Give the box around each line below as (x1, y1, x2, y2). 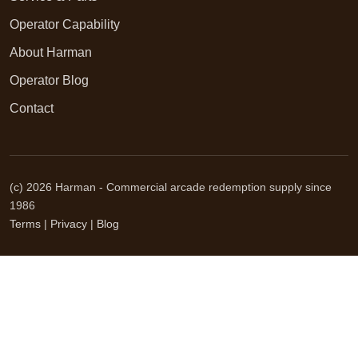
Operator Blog (10, 74, 89, 88)
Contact (10, 101, 54, 116)
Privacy (50, 217, 87, 231)
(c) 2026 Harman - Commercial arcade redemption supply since (10, 181, 332, 194)
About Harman (10, 46, 92, 60)
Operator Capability (10, 18, 120, 32)
